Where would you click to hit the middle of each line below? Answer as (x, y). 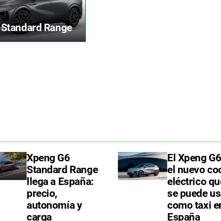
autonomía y (55, 205)
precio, (42, 194)
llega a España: (60, 182)
